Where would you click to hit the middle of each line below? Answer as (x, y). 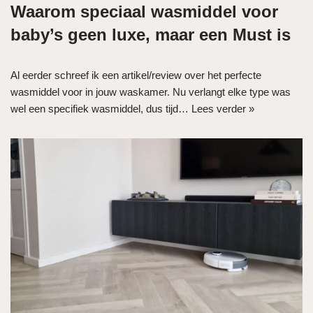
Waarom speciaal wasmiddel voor (144, 11)
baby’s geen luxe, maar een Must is (151, 34)
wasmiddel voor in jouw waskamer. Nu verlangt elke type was (151, 92)
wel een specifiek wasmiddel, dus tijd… (101, 108)
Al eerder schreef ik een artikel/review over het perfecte (136, 75)
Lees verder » (223, 108)
